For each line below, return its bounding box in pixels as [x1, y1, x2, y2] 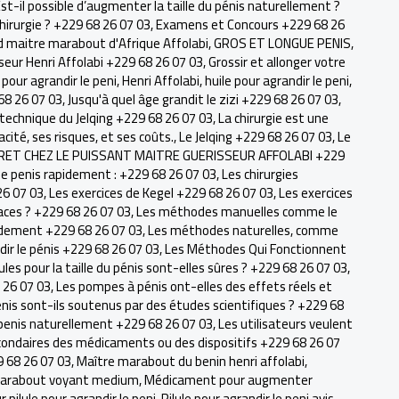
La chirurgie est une [218, 105, 329, 131]
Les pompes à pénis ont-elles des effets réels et [56, 273, 332, 299]
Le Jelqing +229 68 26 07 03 [179, 124, 332, 150]
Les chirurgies [222, 161, 298, 187]
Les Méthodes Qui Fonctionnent [165, 236, 346, 262]
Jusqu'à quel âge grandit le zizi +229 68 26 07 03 [68, 86, 338, 112]
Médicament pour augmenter [144, 367, 313, 393]
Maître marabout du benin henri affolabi [77, 348, 305, 374]
